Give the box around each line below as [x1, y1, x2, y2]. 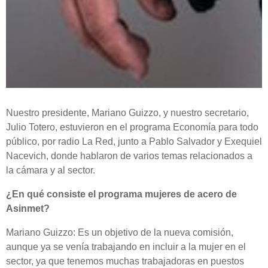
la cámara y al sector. [6, 165, 98, 175]
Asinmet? [6, 203, 50, 214]
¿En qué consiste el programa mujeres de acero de [6, 189, 237, 199]
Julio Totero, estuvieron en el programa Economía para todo [6, 122, 258, 132]
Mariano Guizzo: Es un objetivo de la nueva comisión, [6, 227, 233, 237]
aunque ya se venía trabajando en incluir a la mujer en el [6, 242, 246, 252]
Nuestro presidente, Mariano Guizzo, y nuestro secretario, [6, 108, 249, 118]
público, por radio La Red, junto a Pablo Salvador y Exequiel [6, 136, 262, 147]
